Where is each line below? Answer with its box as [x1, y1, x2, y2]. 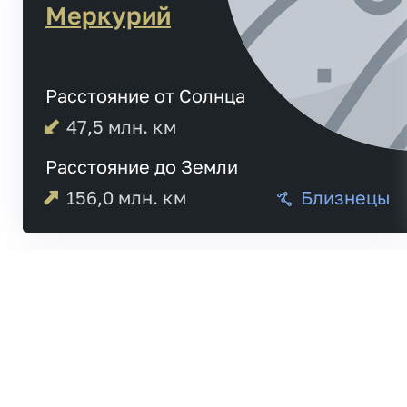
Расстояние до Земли [45, 155, 238, 178]
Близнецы [301, 186, 391, 209]
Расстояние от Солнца [45, 84, 245, 107]
